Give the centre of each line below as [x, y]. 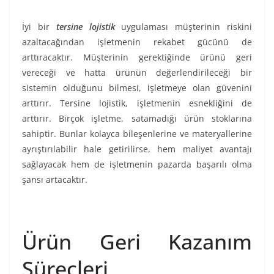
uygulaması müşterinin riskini [183, 27]
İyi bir [39, 27]
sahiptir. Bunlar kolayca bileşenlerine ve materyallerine [137, 134]
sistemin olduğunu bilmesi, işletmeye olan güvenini [137, 88]
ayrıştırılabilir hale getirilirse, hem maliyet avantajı [137, 149]
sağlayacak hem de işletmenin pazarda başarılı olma [137, 165]
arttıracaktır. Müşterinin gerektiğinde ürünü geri [137, 57]
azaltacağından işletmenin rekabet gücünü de [137, 42]
